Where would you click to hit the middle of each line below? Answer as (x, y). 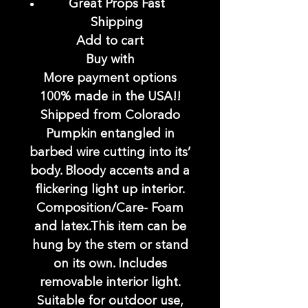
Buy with (110, 60)
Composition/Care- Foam (110, 209)
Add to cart (110, 42)
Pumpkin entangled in (110, 134)
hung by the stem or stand (110, 246)
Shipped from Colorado (110, 116)
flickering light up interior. (110, 190)
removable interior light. (110, 283)
